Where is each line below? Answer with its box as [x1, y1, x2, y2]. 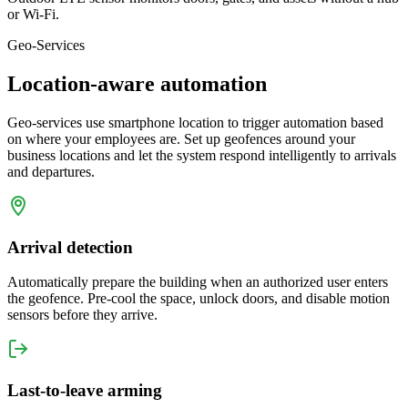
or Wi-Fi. [7, 6, 59, 23]
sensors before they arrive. [7, 307, 158, 323]
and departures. [7, 163, 95, 179]
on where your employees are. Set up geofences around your [7, 130, 355, 147]
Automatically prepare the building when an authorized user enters [7, 274, 388, 291]
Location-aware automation [7, 72, 267, 96]
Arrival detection [7, 237, 133, 257]
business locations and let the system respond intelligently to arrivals [7, 147, 396, 163]
